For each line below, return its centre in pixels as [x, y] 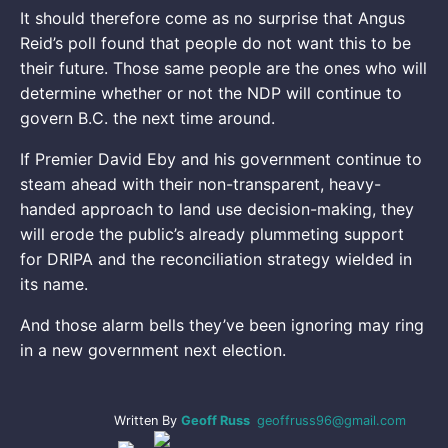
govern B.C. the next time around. [147, 117]
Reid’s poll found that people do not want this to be [215, 42]
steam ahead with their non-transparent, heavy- [200, 183]
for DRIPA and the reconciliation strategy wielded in [216, 258]
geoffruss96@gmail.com [331, 420]
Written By [147, 420]
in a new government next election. [153, 349]
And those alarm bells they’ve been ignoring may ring [222, 324]
